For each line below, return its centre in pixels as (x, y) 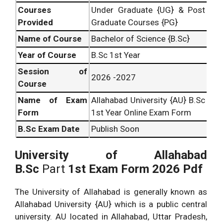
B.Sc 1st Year (116, 55)
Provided (35, 23)
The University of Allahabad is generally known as (111, 192)
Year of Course (47, 55)
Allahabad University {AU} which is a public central (111, 204)
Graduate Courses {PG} (135, 23)
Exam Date (58, 129)
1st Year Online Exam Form (141, 113)
